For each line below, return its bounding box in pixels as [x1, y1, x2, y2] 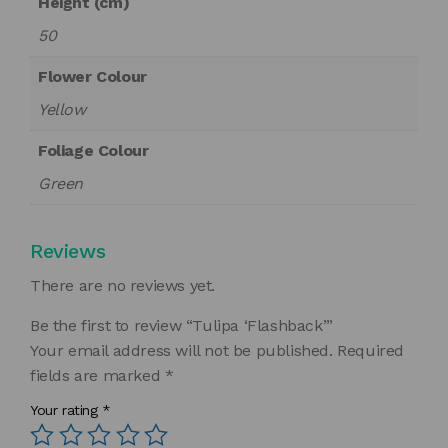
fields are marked [30, 366, 165, 386]
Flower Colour [38, 67, 147, 87]
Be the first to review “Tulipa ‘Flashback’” [30, 316, 333, 336]
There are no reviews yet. [30, 276, 215, 296]
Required [337, 341, 405, 361]
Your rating [30, 402, 103, 419]
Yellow [38, 100, 86, 120]
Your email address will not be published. [30, 341, 333, 361]
